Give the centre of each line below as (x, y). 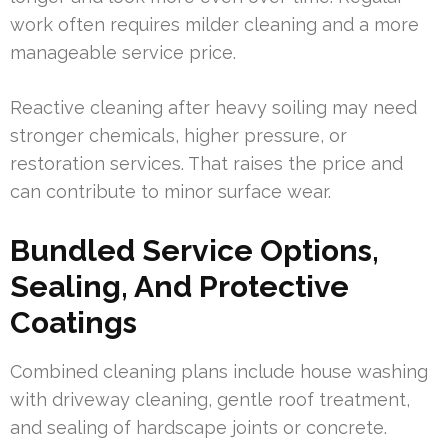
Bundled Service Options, (194, 250)
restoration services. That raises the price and (206, 163)
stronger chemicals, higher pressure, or (178, 135)
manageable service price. (123, 52)
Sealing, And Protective (179, 286)
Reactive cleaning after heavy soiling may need (213, 107)
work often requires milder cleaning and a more (214, 24)
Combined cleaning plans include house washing (219, 371)
